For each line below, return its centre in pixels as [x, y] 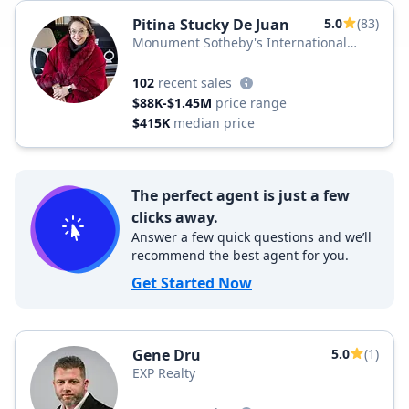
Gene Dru [167, 355]
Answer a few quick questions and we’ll [252, 237]
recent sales [195, 83]
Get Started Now [192, 283]
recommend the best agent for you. [240, 255]
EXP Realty [164, 373]
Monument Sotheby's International [240, 42]
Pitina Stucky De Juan [211, 25]
